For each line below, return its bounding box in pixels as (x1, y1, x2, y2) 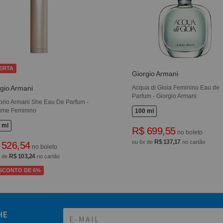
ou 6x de (132, 139, 155, 145)
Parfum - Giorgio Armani (132, 93, 197, 100)
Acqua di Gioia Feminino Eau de (132, 84, 220, 92)
